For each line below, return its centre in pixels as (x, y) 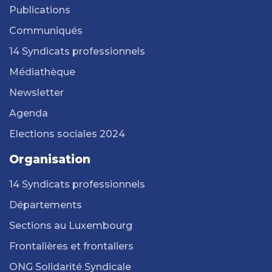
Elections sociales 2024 (67, 134)
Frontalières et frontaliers (71, 246)
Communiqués (46, 30)
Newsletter (36, 92)
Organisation (50, 159)
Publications (40, 10)
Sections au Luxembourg (71, 225)
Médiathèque (42, 72)
